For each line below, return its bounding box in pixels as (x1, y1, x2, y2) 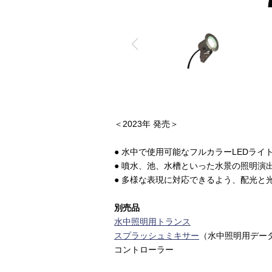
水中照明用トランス (114, 217, 191, 227)
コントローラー (114, 245, 174, 255)
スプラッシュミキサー (114, 231, 199, 241)
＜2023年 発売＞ (114, 119, 178, 129)
